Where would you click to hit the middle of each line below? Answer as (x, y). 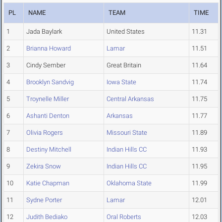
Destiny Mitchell (49, 150)
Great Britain (124, 65)
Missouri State (127, 133)
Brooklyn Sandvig (50, 82)
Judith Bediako (47, 217)
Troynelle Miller (48, 99)
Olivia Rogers (45, 133)
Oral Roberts (124, 217)
